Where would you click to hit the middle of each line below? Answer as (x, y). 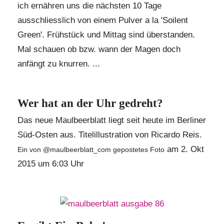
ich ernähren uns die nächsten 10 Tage (89, 6)
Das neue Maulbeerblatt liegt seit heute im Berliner (112, 120)
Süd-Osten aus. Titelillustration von (84, 135)
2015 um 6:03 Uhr (51, 164)
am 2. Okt (184, 149)
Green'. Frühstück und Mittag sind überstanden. (106, 35)
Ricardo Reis (175, 135)
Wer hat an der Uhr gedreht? (90, 103)
